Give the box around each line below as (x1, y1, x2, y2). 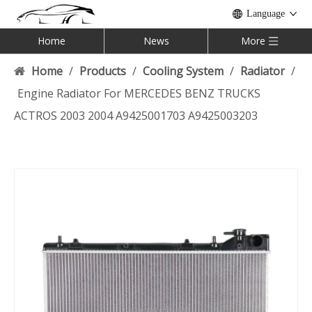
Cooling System (143, 63, 224, 79)
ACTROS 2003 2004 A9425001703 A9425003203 (14, 108, 258, 123)
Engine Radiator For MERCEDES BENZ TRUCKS (17, 86, 260, 101)
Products (79, 63, 126, 79)
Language (247, 8, 285, 19)
